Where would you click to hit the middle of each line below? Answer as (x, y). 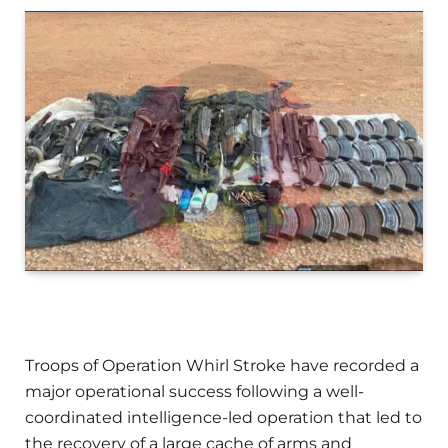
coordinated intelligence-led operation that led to (223, 418)
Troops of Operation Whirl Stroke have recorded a (222, 366)
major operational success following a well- (194, 392)
